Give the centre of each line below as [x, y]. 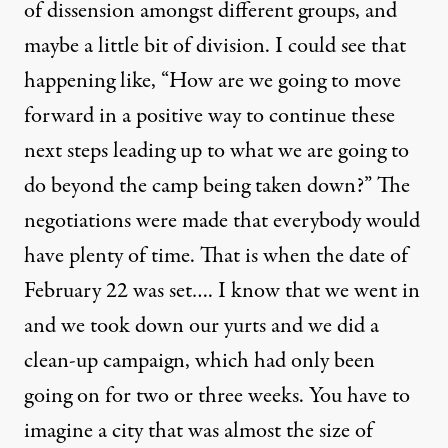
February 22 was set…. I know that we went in [222, 291]
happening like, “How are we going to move [212, 81]
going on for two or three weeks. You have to [217, 396]
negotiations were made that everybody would [222, 221]
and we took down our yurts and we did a [201, 326]
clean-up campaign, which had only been [199, 361]
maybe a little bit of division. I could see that [215, 46]
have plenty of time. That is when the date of [216, 256]
